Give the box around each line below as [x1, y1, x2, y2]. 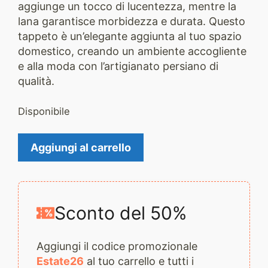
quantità [17, 178, 59, 191]
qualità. [18, 75, 54, 87]
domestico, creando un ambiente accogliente [18, 45, 246, 57]
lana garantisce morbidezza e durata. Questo [18, 15, 245, 28]
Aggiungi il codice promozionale [36, 239, 197, 252]
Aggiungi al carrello [31, 141, 131, 154]
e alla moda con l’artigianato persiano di [18, 60, 218, 72]
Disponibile [18, 105, 70, 117]
